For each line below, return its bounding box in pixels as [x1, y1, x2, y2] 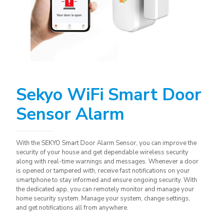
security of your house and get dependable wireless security [16, 148, 188, 157]
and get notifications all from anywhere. [16, 203, 128, 212]
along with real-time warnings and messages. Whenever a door [16, 157, 199, 166]
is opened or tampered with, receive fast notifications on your [16, 166, 190, 175]
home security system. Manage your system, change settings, [16, 194, 190, 203]
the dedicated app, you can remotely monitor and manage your [16, 185, 194, 194]
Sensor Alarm [16, 103, 125, 126]
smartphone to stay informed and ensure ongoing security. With [16, 176, 197, 184]
